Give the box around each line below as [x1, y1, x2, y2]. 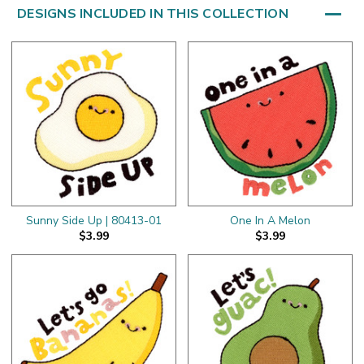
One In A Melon [230, 212, 310, 228]
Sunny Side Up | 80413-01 [26, 212, 162, 228]
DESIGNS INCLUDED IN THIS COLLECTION [17, 5, 288, 24]
